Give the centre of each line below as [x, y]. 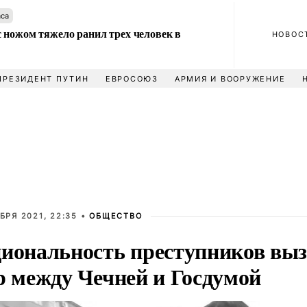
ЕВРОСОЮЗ [132, 79]
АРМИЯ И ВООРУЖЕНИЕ [230, 79]
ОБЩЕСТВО [116, 216]
